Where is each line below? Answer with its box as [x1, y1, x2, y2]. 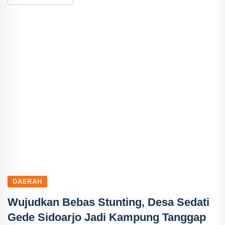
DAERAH [13, 177, 42, 185]
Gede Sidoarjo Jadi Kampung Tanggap [8, 210, 206, 223]
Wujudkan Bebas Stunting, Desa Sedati [8, 195, 209, 208]
